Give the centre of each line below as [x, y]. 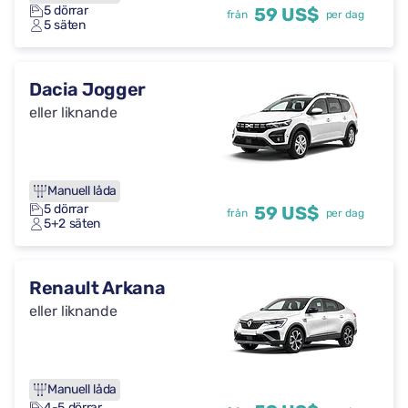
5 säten [65, 25]
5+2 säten [72, 224]
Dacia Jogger [88, 89]
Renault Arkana [97, 288]
